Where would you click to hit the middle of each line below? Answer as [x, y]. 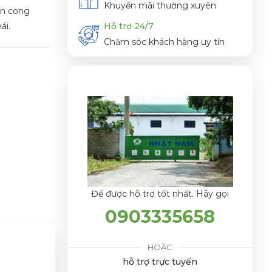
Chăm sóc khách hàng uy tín [164, 42]
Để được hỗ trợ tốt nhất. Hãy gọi [160, 193]
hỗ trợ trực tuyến [160, 261]
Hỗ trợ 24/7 [129, 26]
